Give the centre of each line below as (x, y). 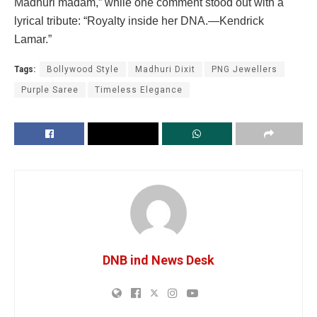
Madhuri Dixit (165, 69)
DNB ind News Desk (158, 260)
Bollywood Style (83, 69)
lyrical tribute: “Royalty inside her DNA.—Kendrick (139, 21)
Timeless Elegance (139, 90)
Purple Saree (50, 90)
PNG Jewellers (244, 69)
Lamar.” (33, 39)
